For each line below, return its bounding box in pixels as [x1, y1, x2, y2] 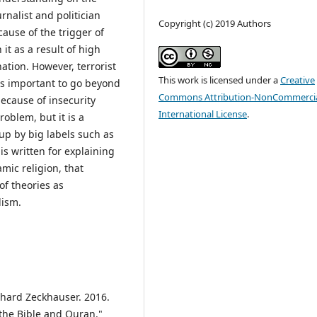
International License [158, 107, 248, 120]
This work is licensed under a [158, 73, 281, 86]
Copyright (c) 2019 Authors [158, 16, 272, 30]
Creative [280, 73, 316, 86]
